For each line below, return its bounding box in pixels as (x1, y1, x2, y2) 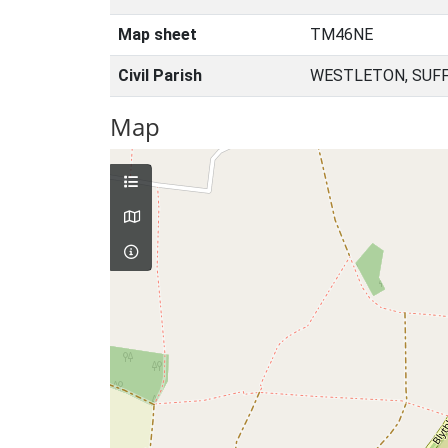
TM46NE (310, 25, 373, 44)
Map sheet (118, 25, 197, 44)
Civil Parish (118, 66, 202, 85)
